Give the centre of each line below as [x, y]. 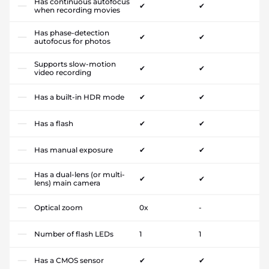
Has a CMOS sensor [69, 261]
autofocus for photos [72, 41]
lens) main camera [67, 183]
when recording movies [77, 10]
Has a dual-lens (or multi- [80, 175]
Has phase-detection [72, 33]
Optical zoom [59, 208]
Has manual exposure [74, 150]
